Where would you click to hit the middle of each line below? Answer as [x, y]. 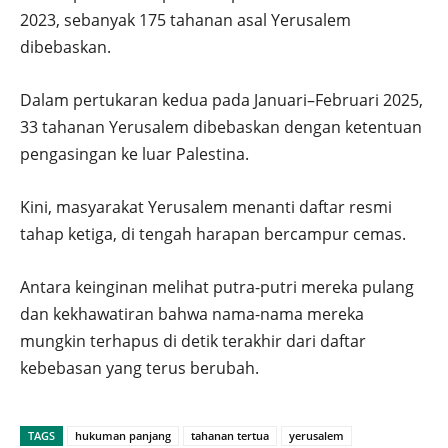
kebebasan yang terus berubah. [139, 368]
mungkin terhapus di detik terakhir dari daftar [193, 341]
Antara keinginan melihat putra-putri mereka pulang [217, 287]
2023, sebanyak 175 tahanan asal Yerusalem [185, 20]
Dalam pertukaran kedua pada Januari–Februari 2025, [221, 100]
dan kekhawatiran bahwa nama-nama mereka [192, 314]
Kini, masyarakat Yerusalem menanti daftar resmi [206, 207]
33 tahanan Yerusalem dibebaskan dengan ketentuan [221, 127]
